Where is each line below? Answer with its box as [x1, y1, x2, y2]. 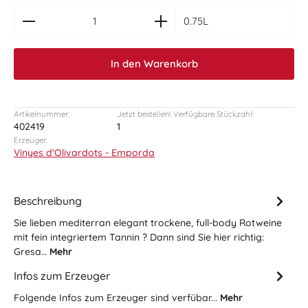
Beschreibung [14, 193, 82, 208]
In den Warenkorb [110, 57, 198, 70]
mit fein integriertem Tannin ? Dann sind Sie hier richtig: [14, 231, 264, 243]
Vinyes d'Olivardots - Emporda [14, 146, 155, 159]
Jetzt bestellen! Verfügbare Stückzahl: [117, 109, 254, 119]
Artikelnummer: [14, 109, 69, 119]
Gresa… [14, 245, 49, 258]
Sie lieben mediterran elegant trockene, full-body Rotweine [14, 217, 282, 229]
